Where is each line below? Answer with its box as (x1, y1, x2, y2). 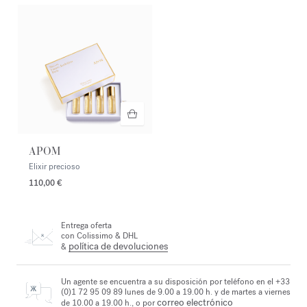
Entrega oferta (61, 220, 112, 232)
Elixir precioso (29, 160, 80, 172)
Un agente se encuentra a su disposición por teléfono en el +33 (61, 275, 290, 287)
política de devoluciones (69, 240, 168, 254)
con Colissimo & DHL (61, 230, 138, 242)
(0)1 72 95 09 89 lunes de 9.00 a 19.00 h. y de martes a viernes (61, 286, 291, 297)
